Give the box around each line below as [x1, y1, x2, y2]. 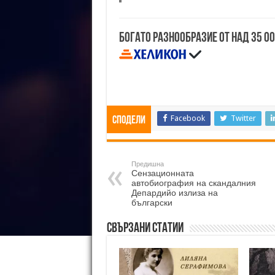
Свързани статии [106, 221, 184, 236]
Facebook [170, 113, 205, 123]
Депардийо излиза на [131, 187, 218, 198]
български [131, 197, 172, 207]
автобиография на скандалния [131, 177, 256, 188]
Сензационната [131, 168, 194, 178]
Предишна [131, 160, 164, 168]
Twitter [230, 113, 256, 123]
